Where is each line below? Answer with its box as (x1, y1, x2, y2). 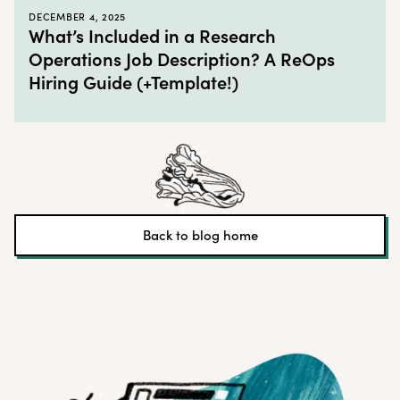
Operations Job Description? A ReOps (29, 46, 335, 71)
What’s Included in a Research (29, 22, 276, 47)
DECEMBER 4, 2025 (29, 9, 126, 23)
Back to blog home (142, 226, 258, 245)
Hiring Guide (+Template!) (29, 69, 238, 94)
